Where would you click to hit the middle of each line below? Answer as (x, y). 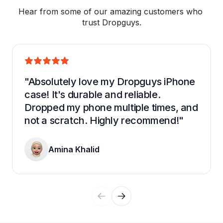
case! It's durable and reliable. (93, 95)
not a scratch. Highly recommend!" (104, 121)
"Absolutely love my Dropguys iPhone (110, 82)
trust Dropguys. (111, 23)
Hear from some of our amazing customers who (110, 12)
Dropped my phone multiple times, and (111, 108)
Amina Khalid (74, 150)
